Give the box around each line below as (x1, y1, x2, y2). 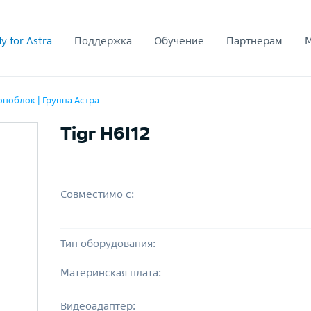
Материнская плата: (60, 267, 161, 278)
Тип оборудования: (60, 237, 155, 249)
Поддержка (74, 34, 132, 47)
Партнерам (226, 34, 283, 47)
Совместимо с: (60, 187, 134, 200)
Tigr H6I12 (60, 123, 150, 143)
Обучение (154, 34, 204, 47)
